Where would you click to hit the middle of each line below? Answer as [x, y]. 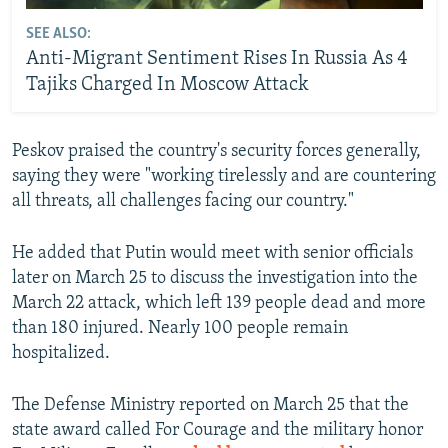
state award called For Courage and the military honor [217, 430]
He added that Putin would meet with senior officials [212, 253]
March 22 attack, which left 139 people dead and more [219, 303]
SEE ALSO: [58, 34]
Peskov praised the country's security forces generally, [216, 151]
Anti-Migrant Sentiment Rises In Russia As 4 [216, 59]
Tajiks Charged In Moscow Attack [167, 85]
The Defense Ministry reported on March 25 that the [210, 405]
